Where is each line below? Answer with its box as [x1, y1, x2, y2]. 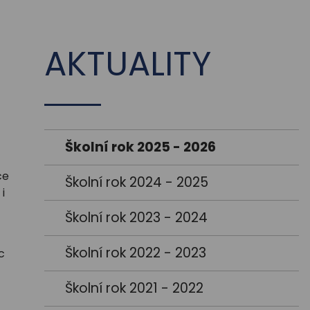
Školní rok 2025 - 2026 [65, 138, 216, 157]
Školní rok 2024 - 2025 [65, 173, 208, 192]
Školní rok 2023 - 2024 [65, 208, 208, 228]
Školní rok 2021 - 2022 [65, 279, 203, 298]
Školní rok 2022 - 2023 [65, 244, 206, 263]
